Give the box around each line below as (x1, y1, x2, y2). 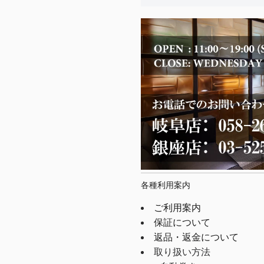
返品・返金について (154, 232, 239, 243)
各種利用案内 (141, 180, 190, 190)
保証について (154, 217, 210, 228)
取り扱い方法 (154, 247, 210, 258)
